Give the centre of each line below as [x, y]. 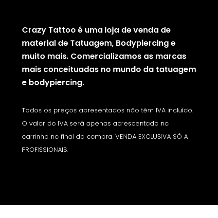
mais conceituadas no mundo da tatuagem [109, 70]
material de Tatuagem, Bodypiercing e [99, 43]
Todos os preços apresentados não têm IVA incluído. [107, 110]
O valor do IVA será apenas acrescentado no [95, 124]
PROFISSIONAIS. [45, 150]
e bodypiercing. [53, 83]
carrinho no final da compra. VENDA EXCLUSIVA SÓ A [105, 137]
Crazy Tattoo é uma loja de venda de [96, 30]
